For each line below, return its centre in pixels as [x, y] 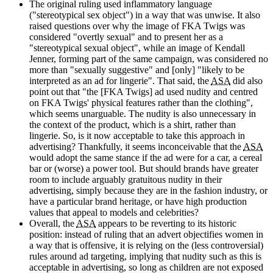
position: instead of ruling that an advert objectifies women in [146, 234]
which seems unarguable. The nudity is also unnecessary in [143, 113]
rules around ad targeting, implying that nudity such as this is [145, 256]
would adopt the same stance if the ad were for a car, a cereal [146, 157]
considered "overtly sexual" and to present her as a [126, 37]
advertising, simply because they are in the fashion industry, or [148, 190]
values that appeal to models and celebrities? [114, 212]
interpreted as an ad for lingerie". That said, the [120, 80]
